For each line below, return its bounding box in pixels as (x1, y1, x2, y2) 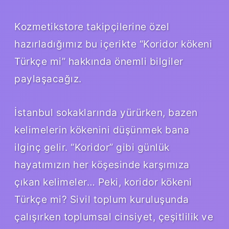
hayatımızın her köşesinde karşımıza (14, 158, 190, 171)
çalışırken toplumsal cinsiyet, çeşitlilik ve (14, 210, 213, 223)
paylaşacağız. (14, 72, 82, 85)
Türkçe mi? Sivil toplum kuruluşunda (14, 193, 189, 205)
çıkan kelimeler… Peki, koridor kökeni (14, 175, 192, 188)
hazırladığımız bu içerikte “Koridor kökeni (14, 37, 212, 50)
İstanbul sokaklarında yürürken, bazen (14, 106, 198, 119)
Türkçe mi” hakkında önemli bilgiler (14, 55, 184, 67)
